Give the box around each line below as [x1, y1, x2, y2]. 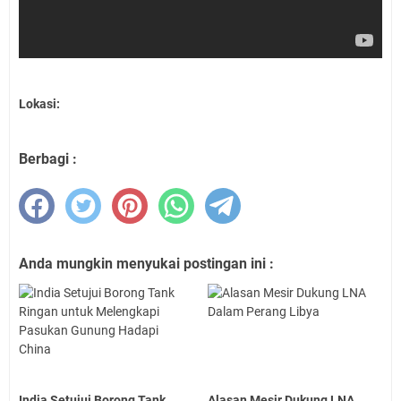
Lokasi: [19, 96, 60, 111]
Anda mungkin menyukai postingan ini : [19, 254, 274, 272]
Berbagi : [19, 149, 77, 167]
